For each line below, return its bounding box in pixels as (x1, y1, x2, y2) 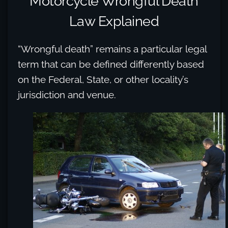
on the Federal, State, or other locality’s (18, 74, 188, 85)
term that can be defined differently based (18, 59, 204, 70)
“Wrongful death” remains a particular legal (18, 43, 207, 54)
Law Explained (69, 13, 159, 29)
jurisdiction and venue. (18, 89, 116, 100)
